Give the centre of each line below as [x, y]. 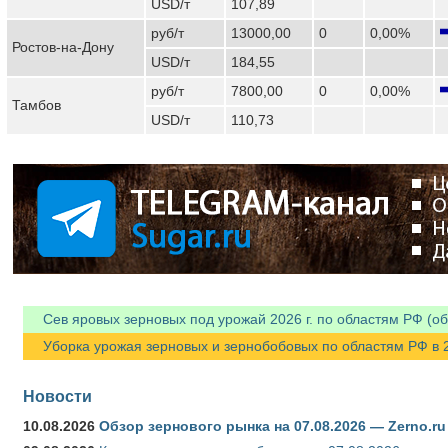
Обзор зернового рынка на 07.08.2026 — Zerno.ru [272, 425]
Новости [57, 395]
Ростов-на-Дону [63, 46]
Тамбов [36, 104]
